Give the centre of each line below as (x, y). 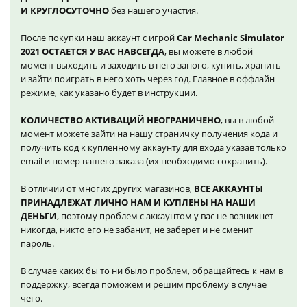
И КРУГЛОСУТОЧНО (65, 10)
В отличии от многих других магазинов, (107, 188)
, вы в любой (247, 120)
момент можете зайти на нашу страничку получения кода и (149, 133)
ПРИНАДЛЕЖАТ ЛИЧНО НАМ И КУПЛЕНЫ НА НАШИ (138, 202)
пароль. (37, 243)
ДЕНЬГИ (39, 216)
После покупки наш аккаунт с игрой (99, 37)
